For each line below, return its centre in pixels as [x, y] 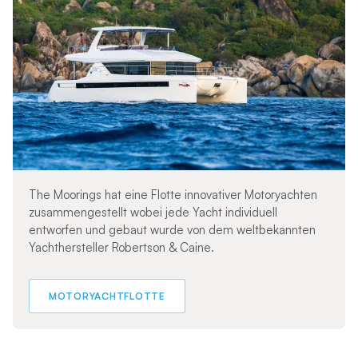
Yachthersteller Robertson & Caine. [121, 248]
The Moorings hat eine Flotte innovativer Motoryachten [173, 195]
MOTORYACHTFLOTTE [107, 296]
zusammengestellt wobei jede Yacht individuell [153, 213]
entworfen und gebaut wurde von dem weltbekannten [172, 230]
